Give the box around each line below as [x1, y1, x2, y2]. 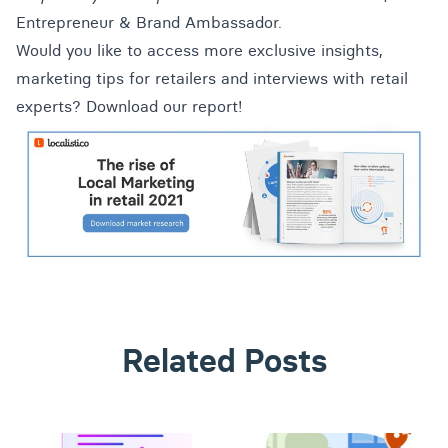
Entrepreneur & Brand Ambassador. [16, 11, 282, 32]
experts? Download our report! [16, 95, 242, 116]
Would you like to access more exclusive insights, [16, 39, 383, 60]
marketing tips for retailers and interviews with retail [16, 67, 408, 88]
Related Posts [121, 340, 327, 380]
